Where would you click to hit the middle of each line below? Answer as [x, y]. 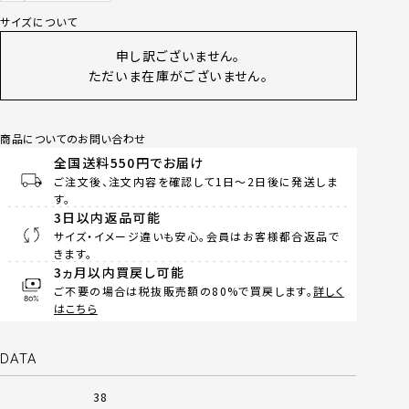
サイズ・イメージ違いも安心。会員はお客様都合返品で [197, 236]
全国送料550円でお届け [129, 163]
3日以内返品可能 [108, 217]
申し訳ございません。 [178, 56]
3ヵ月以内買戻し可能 [119, 272]
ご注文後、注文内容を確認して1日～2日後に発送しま [196, 181]
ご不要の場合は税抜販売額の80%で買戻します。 [184, 291]
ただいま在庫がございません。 [178, 76]
